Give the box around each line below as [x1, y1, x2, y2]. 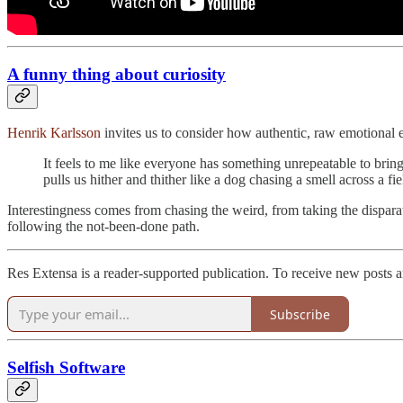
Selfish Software [7, 358, 125, 378]
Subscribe [270, 305, 330, 323]
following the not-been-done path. [7, 219, 200, 235]
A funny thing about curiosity [7, 64, 226, 84]
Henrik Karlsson [7, 125, 101, 141]
